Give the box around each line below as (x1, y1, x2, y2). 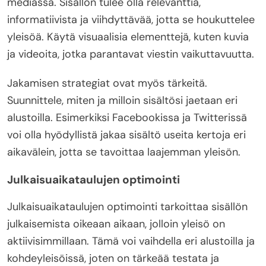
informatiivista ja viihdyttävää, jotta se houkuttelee (7, 12, 255, 27)
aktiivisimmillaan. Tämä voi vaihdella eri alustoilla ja (7, 233, 255, 248)
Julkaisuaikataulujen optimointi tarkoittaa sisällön (7, 199, 248, 214)
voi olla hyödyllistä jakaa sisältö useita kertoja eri (7, 127, 246, 142)
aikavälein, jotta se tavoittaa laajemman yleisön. (7, 144, 240, 159)
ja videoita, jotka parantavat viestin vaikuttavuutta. (7, 46, 254, 61)
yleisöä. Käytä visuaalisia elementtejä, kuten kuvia (7, 29, 249, 44)
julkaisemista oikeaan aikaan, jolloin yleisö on (7, 216, 225, 231)
